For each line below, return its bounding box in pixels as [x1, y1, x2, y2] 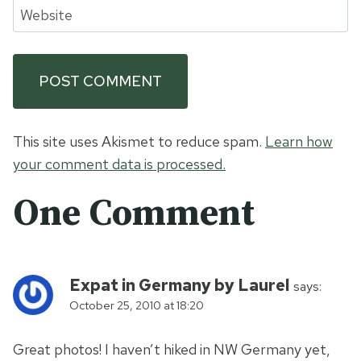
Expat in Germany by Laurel [69, 273, 289, 296]
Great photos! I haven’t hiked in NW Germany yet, [13, 340, 330, 359]
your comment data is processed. [13, 154, 226, 173]
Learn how [265, 131, 333, 151]
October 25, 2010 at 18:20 [69, 297, 204, 313]
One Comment [13, 190, 255, 237]
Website [20, 6, 73, 25]
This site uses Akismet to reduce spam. [13, 131, 265, 151]
